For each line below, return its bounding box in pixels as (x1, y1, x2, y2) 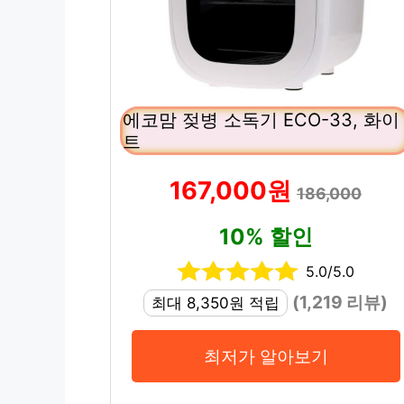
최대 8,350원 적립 (151, 294, 280, 313)
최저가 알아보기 (203, 345, 328, 368)
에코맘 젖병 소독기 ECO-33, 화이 (123, 109, 399, 132)
